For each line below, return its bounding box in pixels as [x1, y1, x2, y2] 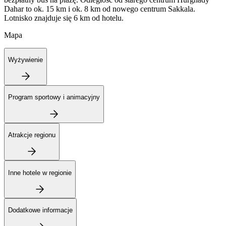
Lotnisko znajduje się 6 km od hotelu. [4, 13, 124, 22]
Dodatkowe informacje [8, 206, 73, 214]
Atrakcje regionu [8, 131, 55, 139]
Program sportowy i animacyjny [8, 93, 100, 101]
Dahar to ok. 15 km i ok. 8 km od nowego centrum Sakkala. [4, 4, 195, 13]
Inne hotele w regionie [8, 168, 72, 177]
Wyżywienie [8, 55, 43, 64]
